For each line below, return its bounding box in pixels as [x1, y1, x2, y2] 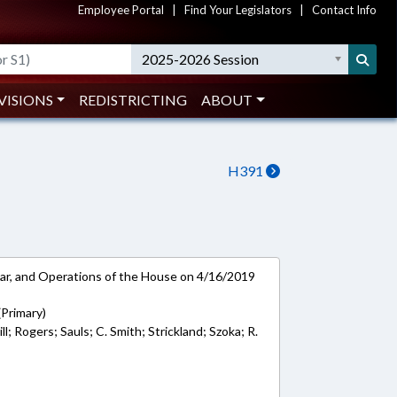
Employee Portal [78, 3, 164, 17]
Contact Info [312, 3, 377, 17]
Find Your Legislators [184, 3, 292, 17]
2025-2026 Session [142, 51, 260, 67]
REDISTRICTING [79, 91, 188, 108]
